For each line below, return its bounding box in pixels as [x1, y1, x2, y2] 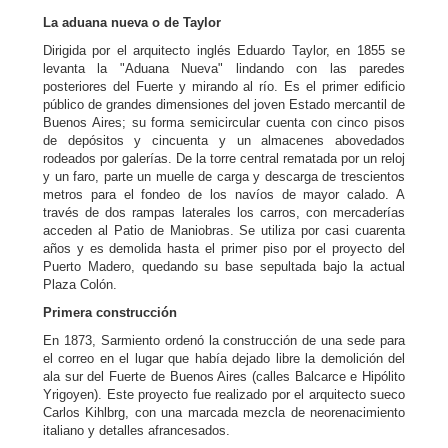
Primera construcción [43, 305, 177, 320]
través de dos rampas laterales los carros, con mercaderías [43, 205, 405, 220]
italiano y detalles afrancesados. [43, 423, 230, 438]
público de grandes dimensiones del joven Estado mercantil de [43, 97, 405, 112]
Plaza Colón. [43, 277, 117, 292]
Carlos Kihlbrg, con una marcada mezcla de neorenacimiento [43, 405, 405, 420]
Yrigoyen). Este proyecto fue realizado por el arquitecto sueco [43, 387, 405, 402]
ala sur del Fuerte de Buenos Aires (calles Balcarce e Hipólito [43, 369, 405, 384]
